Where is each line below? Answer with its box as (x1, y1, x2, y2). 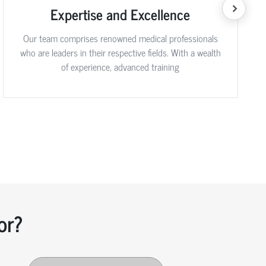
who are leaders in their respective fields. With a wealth (20, 45, 221, 61)
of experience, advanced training (61, 59, 180, 75)
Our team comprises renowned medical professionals (23, 30, 218, 46)
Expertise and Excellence (50, 2, 191, 26)
